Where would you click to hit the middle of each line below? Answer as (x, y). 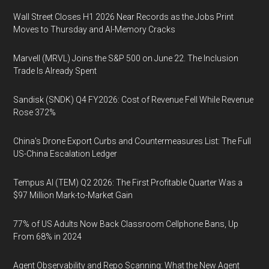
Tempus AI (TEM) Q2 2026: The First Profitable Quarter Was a (128, 182)
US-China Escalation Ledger (65, 153)
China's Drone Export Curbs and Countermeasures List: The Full (132, 141)
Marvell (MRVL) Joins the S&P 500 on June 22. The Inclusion (126, 58)
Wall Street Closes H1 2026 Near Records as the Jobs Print (124, 17)
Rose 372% (35, 112)
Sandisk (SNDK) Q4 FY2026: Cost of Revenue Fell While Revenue (134, 99)
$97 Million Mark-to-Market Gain (73, 195)
